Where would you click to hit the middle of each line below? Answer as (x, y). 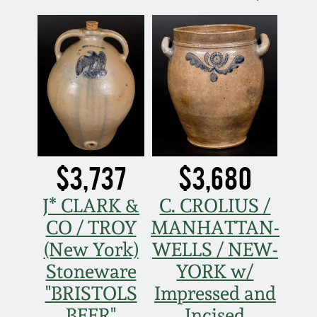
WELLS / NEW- (215, 250)
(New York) (91, 250)
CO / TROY (91, 228)
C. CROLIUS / (215, 206)
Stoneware (91, 272)
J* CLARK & (91, 206)
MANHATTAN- (215, 228)
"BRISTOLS (91, 294)
